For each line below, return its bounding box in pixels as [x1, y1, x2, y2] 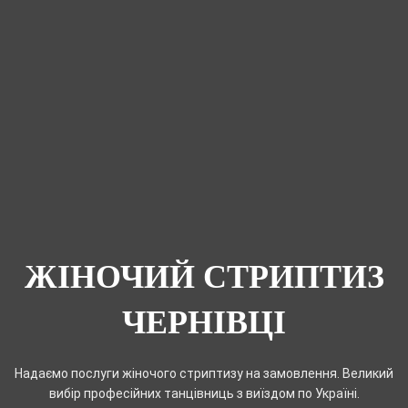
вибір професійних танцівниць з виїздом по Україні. [48, 385, 360, 401]
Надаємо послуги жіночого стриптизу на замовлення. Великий [15, 365, 393, 381]
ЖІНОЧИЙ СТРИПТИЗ [24, 258, 384, 295]
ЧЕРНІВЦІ [122, 303, 286, 341]
